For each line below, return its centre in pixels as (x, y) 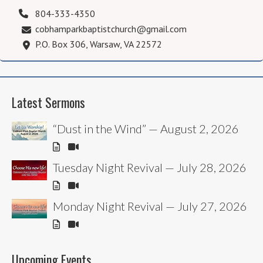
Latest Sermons (48, 102)
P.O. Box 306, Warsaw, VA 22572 (99, 44)
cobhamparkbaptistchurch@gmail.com (111, 28)
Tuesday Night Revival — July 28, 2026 (150, 167)
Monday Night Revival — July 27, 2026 (150, 206)
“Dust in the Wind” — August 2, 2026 (146, 128)
